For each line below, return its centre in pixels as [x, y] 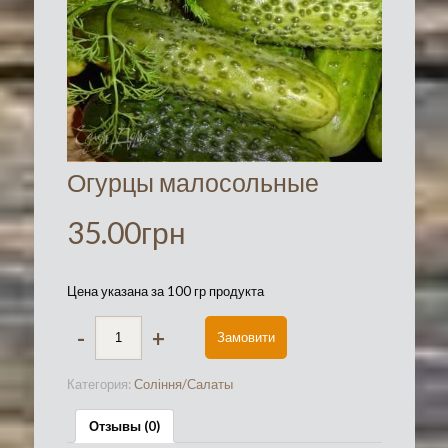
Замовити [245, 337]
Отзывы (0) [124, 425]
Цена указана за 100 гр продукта [165, 291]
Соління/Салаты [183, 384]
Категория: [100, 384]
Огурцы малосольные [192, 182]
